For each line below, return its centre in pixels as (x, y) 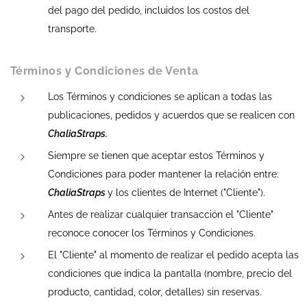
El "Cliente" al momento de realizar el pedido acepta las (173, 255)
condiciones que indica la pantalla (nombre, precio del (170, 273)
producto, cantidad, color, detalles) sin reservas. (155, 292)
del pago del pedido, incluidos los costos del (149, 10)
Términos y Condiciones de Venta (104, 71)
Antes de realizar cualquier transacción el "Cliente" (161, 214)
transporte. (72, 29)
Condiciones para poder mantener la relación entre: (163, 174)
